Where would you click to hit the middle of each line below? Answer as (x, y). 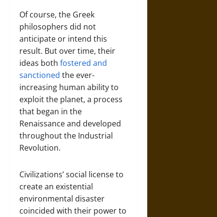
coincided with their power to (73, 211)
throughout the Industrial (66, 136)
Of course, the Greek (57, 15)
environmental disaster (62, 199)
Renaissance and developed (70, 124)
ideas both (40, 63)
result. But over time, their (67, 51)
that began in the (51, 111)
